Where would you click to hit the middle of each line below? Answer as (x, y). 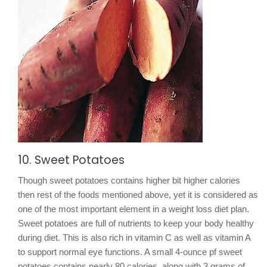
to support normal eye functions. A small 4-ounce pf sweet (130, 252)
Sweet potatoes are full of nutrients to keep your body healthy (136, 223)
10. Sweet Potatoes (71, 160)
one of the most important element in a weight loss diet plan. (133, 209)
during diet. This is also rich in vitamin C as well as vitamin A (134, 237)
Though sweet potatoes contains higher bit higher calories (129, 180)
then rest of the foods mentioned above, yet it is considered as (138, 194)
